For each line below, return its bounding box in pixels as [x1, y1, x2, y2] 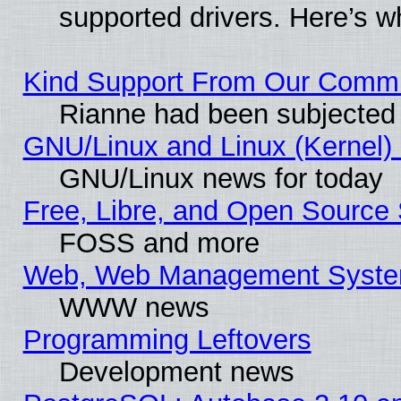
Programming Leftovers [22, 323, 311, 355]
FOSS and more [58, 226, 260, 259]
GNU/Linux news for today [58, 162, 383, 194]
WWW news [58, 291, 209, 323]
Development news [58, 355, 294, 388]
